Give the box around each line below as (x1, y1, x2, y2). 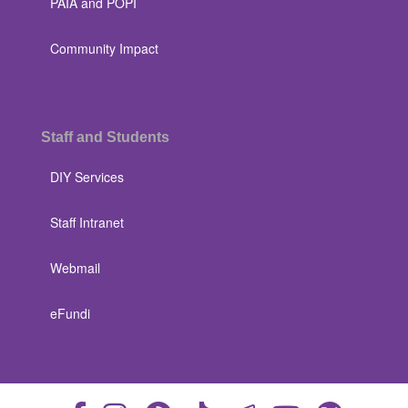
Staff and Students (41, 129, 169, 145)
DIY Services (50, 168, 124, 186)
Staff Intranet (50, 213, 124, 231)
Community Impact (50, 39, 158, 57)
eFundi (50, 304, 90, 322)
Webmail (50, 259, 100, 277)
